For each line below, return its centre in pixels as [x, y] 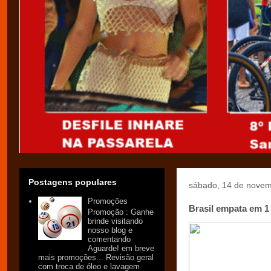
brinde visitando [116, 221]
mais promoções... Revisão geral [96, 257]
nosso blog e [110, 230]
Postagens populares [73, 182]
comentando [109, 239]
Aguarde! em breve [121, 248]
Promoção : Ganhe [121, 212]
